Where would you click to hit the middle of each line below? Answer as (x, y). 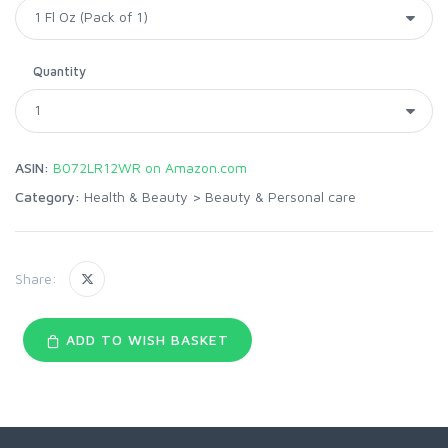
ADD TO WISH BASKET (144, 339)
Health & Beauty (136, 196)
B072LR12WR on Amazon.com (150, 167)
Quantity (59, 70)
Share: (36, 279)
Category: (47, 196)
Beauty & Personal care (280, 196)
